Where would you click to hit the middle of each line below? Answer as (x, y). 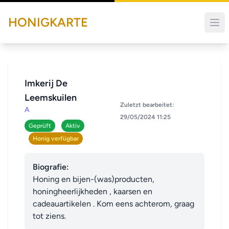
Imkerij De (46, 83)
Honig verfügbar (56, 139)
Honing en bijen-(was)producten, (95, 179)
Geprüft (40, 126)
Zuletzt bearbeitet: (147, 105)
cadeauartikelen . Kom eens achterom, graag (113, 204)
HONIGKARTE (48, 22)
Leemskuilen (51, 98)
